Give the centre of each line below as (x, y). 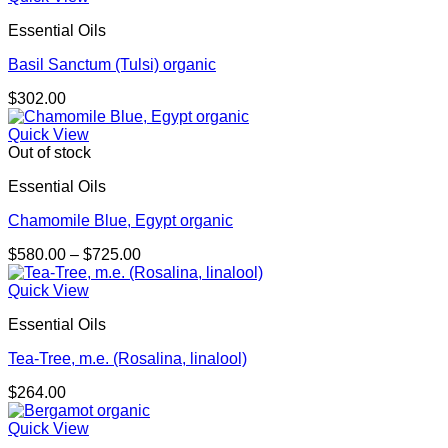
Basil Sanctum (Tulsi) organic (112, 65)
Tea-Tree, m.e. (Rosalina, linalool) (127, 359)
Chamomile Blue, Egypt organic (120, 221)
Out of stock (49, 153)
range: (162, 272)
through (167, 308)
